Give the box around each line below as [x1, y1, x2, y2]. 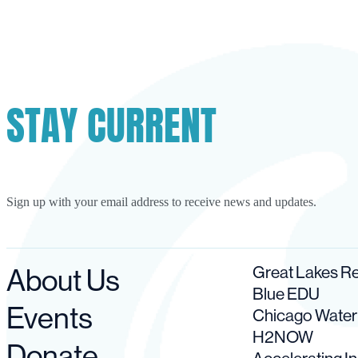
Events [6, 299, 93, 337]
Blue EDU [253, 283, 320, 305]
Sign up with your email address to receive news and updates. [6, 195, 316, 209]
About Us [6, 261, 120, 300]
